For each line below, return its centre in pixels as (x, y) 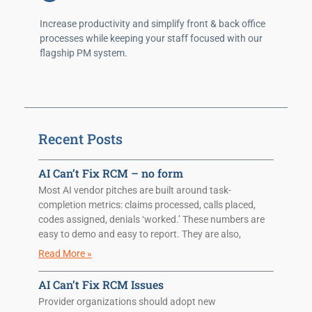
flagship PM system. (84, 53)
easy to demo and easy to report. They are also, (140, 234)
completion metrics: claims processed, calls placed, (147, 204)
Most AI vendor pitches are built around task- (135, 190)
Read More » (65, 253)
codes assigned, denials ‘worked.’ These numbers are (151, 219)
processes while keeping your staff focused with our (151, 38)
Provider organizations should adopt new (127, 301)
